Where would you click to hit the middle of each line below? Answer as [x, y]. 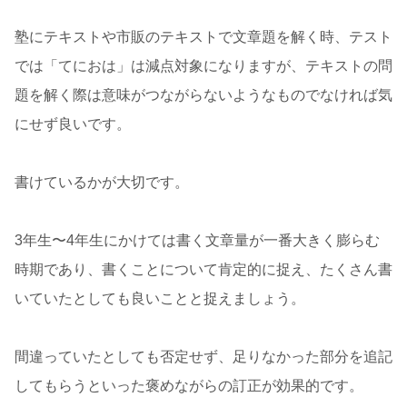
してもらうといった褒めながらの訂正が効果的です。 [189, 386]
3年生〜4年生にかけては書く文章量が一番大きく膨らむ [197, 241]
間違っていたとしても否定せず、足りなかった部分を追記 [203, 357]
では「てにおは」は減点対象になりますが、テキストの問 [203, 66]
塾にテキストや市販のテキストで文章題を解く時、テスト [203, 37]
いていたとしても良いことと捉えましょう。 [160, 299]
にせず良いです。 [73, 124]
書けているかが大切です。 [102, 183]
